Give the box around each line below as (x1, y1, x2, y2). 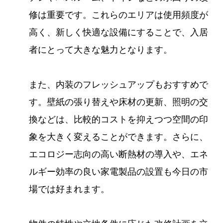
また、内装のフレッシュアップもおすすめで (29, 80, 208, 90)
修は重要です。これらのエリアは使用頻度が (29, 10, 208, 20)
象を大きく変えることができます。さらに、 (29, 132, 208, 142)
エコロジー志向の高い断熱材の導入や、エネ (29, 149, 208, 159)
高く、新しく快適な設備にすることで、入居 (29, 27, 208, 37)
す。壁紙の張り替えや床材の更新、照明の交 (29, 97, 208, 107)
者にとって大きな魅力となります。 (29, 45, 172, 55)
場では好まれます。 (29, 184, 110, 194)
